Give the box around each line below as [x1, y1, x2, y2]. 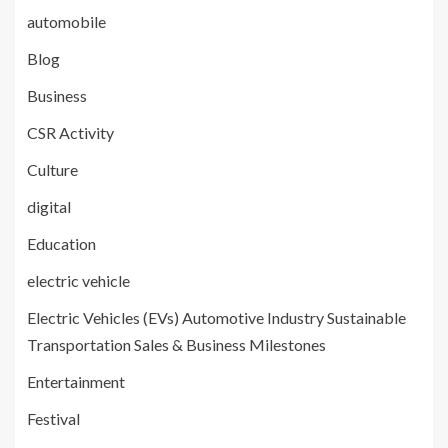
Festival [27, 409, 80, 428]
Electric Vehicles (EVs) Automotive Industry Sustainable [27, 308, 406, 327]
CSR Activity [27, 123, 114, 142]
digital [27, 197, 71, 216]
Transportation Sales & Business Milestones [27, 335, 326, 354]
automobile [27, 12, 106, 31]
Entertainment [27, 372, 125, 391]
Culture [27, 160, 78, 179]
